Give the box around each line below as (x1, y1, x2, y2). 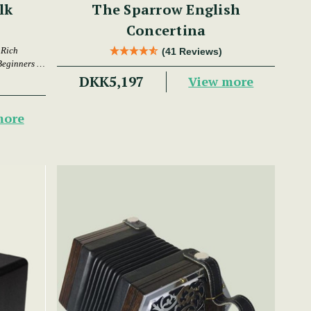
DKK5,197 (79, 72, 144, 91)
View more (188, 73, 254, 90)
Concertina (126, 20, 206, 40)
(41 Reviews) (162, 45, 223, 57)
